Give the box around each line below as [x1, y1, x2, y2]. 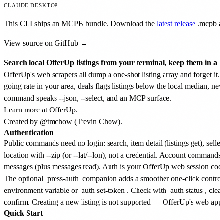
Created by [4, 117, 40, 126]
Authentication [4, 128, 54, 137]
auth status [170, 186, 203, 194]
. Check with [127, 186, 168, 194]
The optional [4, 174, 45, 183]
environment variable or [4, 186, 80, 194]
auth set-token [82, 186, 125, 194]
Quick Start [4, 208, 43, 217]
